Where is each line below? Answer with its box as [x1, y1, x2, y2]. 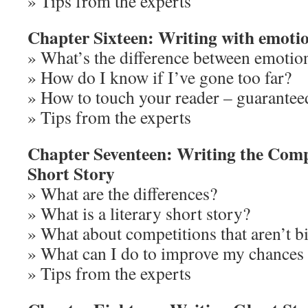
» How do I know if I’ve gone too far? [27, 65, 291, 89]
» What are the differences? [27, 181, 217, 205]
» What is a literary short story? [27, 201, 250, 225]
